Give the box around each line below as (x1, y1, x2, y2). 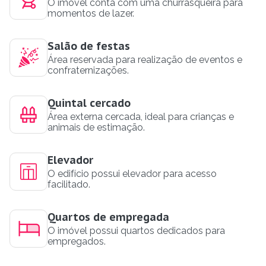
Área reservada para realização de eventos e (47, 53, 242, 65)
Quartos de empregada (47, 210, 169, 224)
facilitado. (47, 178, 90, 190)
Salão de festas (47, 39, 130, 53)
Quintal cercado (47, 96, 131, 110)
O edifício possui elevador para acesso (47, 167, 217, 179)
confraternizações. (47, 64, 129, 76)
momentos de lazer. (47, 7, 134, 19)
